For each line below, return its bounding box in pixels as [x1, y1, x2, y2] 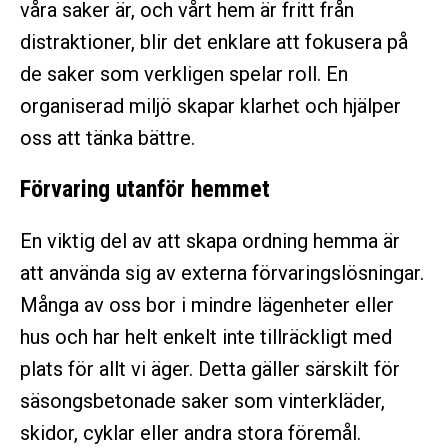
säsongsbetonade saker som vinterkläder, [20, 389, 385, 414]
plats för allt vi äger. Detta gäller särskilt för [20, 357, 400, 382]
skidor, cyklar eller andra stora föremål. [20, 421, 361, 446]
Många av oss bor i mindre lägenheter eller [20, 293, 394, 318]
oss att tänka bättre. [20, 126, 195, 151]
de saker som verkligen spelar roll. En [20, 62, 348, 87]
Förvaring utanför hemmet [20, 175, 270, 204]
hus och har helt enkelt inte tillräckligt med [20, 325, 392, 350]
